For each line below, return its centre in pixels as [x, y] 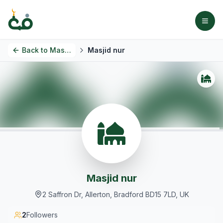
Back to [35, 50]
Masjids [57, 50]
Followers [42, 215]
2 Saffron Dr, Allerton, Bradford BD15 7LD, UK [115, 194]
